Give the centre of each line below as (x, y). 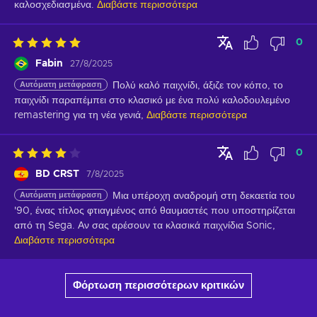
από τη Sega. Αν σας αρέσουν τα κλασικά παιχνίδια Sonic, (145, 225)
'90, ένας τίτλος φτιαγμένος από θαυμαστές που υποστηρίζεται (155, 211)
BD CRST (57, 174)
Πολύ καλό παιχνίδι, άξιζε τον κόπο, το (198, 85)
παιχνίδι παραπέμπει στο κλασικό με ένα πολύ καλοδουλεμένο (152, 100)
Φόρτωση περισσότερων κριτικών (158, 285)
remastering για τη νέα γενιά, (79, 115)
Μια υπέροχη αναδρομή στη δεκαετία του (204, 196)
